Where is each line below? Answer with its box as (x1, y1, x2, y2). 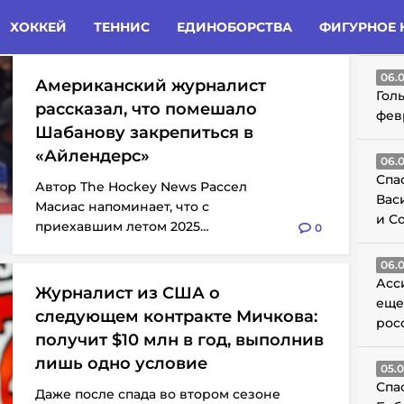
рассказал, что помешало (35, 99, 257, 119)
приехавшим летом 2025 (35, 218, 200, 234)
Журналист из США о (35, 283, 220, 303)
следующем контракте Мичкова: (35, 307, 317, 326)
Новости (123, 17, 175, 31)
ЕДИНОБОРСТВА (177, 19, 292, 35)
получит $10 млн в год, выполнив (35, 330, 324, 350)
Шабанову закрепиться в (35, 123, 253, 142)
